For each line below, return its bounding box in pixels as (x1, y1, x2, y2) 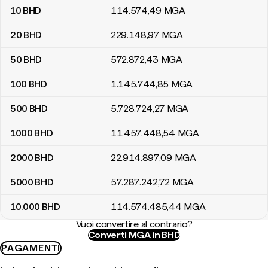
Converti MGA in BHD (87, 229, 181, 240)
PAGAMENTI (1, 242, 61, 254)
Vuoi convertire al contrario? (75, 218, 193, 230)
